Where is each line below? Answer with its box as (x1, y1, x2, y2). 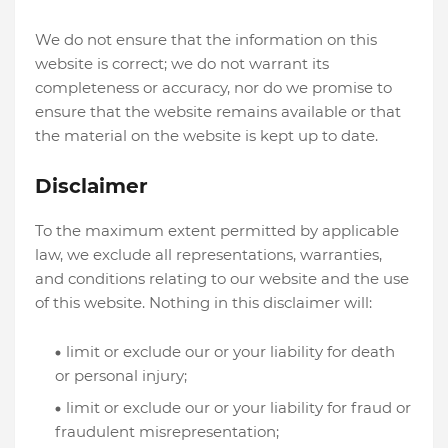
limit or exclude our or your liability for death (66, 342, 395, 361)
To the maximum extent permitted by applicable (35, 221, 399, 240)
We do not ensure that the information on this (35, 30, 377, 49)
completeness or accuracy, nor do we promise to (35, 78, 392, 97)
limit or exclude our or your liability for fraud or (66, 398, 411, 417)
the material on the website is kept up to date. (35, 126, 378, 145)
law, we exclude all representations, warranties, (35, 245, 382, 264)
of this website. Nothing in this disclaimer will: (35, 293, 372, 312)
